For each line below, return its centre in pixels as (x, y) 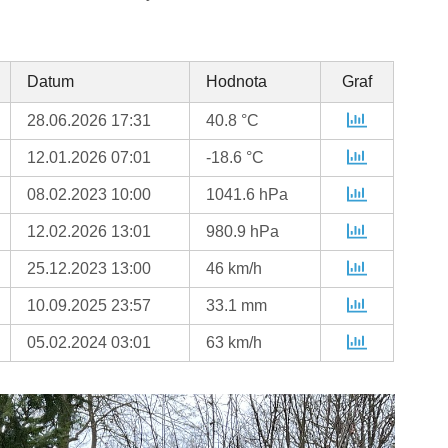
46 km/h (234, 269)
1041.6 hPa (247, 195)
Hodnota (237, 82)
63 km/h (234, 343)
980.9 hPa (243, 232)
